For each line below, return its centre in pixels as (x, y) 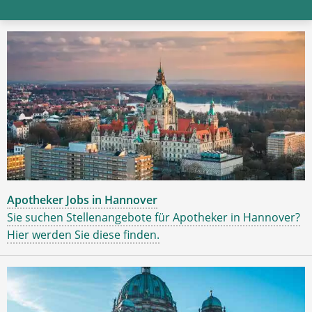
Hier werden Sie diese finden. (83, 234)
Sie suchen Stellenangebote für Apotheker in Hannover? (154, 217)
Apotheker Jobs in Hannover (82, 200)
